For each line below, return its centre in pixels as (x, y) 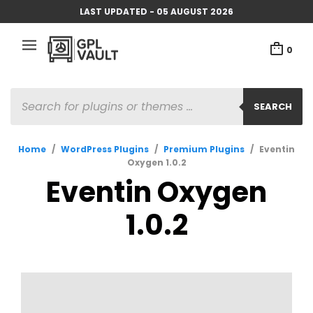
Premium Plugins (204, 149)
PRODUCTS (37, 94)
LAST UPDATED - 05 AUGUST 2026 (156, 11)
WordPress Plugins (105, 149)
